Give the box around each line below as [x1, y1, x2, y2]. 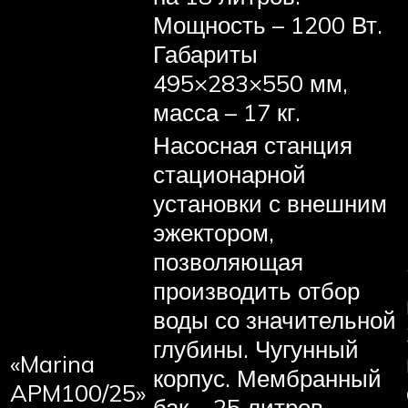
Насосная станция [153, 129, 352, 159]
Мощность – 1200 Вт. [153, 9, 382, 39]
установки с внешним [153, 188, 387, 218]
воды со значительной [153, 304, 396, 334]
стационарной [153, 158, 306, 189]
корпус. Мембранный [153, 362, 382, 393]
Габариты [153, 38, 258, 68]
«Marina [10, 348, 95, 378]
